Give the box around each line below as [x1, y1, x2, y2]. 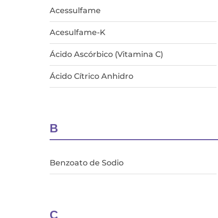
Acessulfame [50, 5, 101, 15]
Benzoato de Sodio [50, 158, 124, 167]
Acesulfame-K [50, 27, 106, 37]
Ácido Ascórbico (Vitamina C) [50, 49, 163, 59]
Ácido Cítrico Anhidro [50, 71, 133, 81]
